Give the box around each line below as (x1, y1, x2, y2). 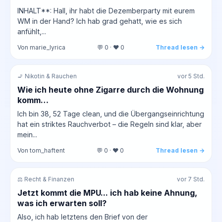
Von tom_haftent (17, 146, 65, 154)
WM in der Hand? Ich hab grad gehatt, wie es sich (17, 16, 182, 25)
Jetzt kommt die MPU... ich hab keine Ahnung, (17, 187, 197, 198)
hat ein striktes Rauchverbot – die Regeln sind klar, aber (17, 119, 202, 128)
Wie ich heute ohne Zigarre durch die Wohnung (17, 84, 204, 95)
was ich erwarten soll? (17, 198, 107, 208)
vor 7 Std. (177, 175, 205, 183)
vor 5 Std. (177, 72, 205, 80)
